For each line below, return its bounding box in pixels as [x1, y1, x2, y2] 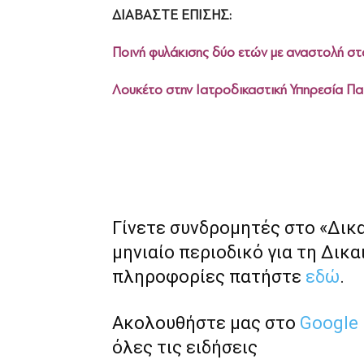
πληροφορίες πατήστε [112, 266, 305, 287]
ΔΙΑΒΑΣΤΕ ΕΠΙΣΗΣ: [112, 6, 232, 23]
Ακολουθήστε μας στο [112, 312, 300, 333]
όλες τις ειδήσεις [112, 336, 258, 357]
